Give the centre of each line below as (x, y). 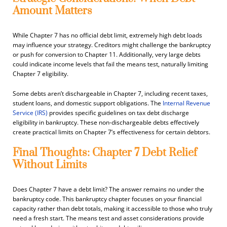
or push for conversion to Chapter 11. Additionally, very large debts (107, 54)
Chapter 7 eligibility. (41, 73)
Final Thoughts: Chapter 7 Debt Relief (105, 153)
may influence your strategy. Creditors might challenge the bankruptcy (112, 45)
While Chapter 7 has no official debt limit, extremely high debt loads (107, 35)
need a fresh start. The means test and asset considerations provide (108, 218)
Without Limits (50, 165)
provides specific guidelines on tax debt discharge (118, 112)
